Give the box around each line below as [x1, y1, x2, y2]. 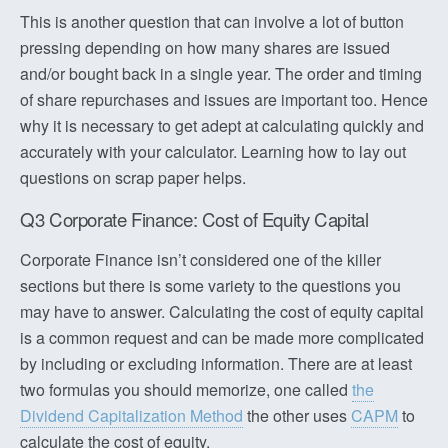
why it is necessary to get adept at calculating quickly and [20, 114, 424, 137]
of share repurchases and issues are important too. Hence [20, 88, 428, 111]
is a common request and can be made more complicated [20, 326, 424, 349]
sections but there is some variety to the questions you [20, 274, 401, 297]
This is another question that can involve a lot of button [20, 10, 404, 33]
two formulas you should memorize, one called [20, 378, 352, 401]
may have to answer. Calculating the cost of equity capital [20, 300, 424, 323]
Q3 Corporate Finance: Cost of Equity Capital [20, 206, 369, 232]
